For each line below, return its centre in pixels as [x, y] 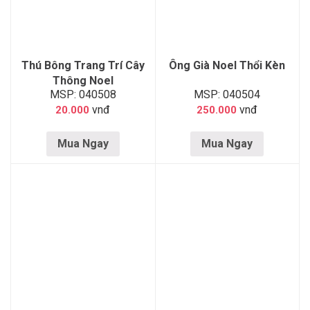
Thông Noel [83, 81]
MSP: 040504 [227, 94]
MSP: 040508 [83, 94]
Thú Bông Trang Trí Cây [83, 65]
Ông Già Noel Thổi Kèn [227, 65]
